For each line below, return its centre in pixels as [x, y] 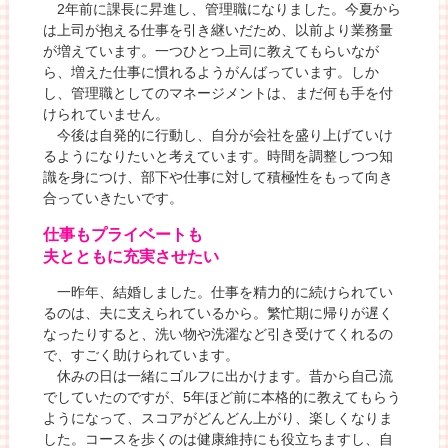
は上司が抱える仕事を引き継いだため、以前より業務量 [218, 30]
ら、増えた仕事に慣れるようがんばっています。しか [211, 72]
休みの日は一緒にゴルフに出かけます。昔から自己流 [218, 376]
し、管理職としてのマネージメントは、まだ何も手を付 [218, 93]
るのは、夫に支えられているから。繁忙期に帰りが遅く [218, 313]
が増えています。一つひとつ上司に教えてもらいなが [211, 51]
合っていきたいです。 [113, 198]
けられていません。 [106, 114]
